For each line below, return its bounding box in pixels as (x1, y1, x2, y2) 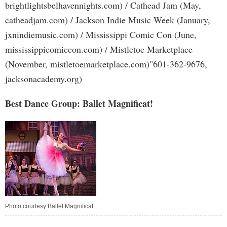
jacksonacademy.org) (5, 72, 82, 85)
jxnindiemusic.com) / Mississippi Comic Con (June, (5, 28, 197, 41)
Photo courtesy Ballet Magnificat (5, 203, 93, 210)
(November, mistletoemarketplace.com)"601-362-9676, (5, 58, 207, 70)
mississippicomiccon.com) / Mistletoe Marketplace (5, 43, 193, 55)
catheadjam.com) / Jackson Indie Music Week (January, (5, 14, 210, 26)
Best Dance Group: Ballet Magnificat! (5, 97, 153, 110)
